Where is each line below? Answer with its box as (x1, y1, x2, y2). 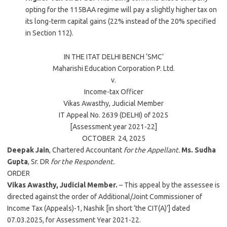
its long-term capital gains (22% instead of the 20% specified (25, 17, 216, 25)
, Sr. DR (28, 158, 49, 166)
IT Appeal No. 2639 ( (59, 111, 122, 119)
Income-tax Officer (84, 88, 143, 96)
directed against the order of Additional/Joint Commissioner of (7, 193, 202, 201)
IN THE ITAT (63, 53, 102, 61)
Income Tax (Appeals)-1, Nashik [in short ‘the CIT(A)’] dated (7, 204, 190, 212)
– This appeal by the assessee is (118, 181, 220, 189)
